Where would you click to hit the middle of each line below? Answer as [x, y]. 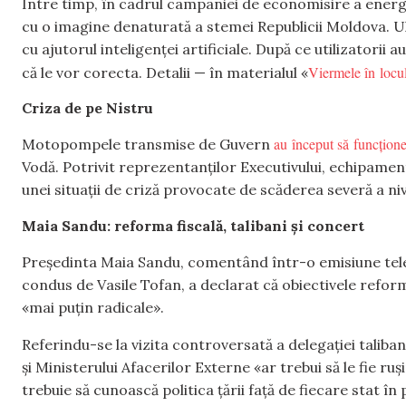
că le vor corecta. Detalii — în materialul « [165, 72]
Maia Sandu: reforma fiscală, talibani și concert [193, 225]
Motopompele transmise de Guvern [148, 145]
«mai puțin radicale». [93, 308]
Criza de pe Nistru [87, 107]
